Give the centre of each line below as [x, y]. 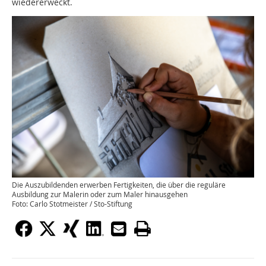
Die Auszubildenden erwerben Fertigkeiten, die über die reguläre [119, 185]
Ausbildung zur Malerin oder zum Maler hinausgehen [100, 194]
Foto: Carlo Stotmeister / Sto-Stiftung [72, 204]
